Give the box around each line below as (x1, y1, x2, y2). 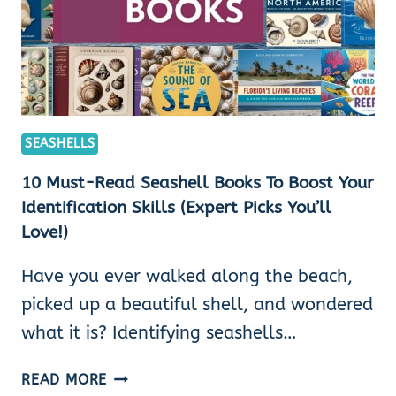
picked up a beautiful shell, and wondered (21, 293, 373, 315)
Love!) (21, 222, 68, 242)
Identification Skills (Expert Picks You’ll (21, 197, 331, 217)
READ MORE (21, 370, 108, 388)
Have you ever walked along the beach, (21, 265, 353, 286)
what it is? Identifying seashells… (21, 322, 297, 343)
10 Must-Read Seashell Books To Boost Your (21, 172, 374, 193)
